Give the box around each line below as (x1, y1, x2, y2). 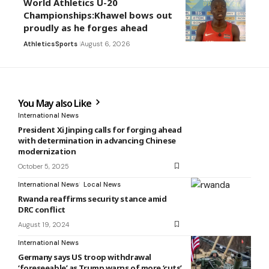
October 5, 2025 (18, 162, 69, 171)
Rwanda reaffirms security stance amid (18, 193, 167, 204)
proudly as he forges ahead (23, 21, 148, 34)
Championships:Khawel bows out (23, 8, 172, 21)
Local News (83, 180, 121, 189)
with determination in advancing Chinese (18, 134, 176, 146)
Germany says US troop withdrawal (18, 251, 151, 262)
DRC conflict (18, 204, 65, 215)
